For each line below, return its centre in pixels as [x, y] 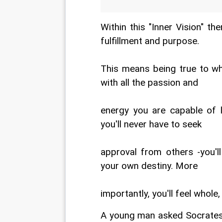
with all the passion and [149, 83]
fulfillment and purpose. [150, 41]
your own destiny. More [149, 166]
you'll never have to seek [151, 124]
